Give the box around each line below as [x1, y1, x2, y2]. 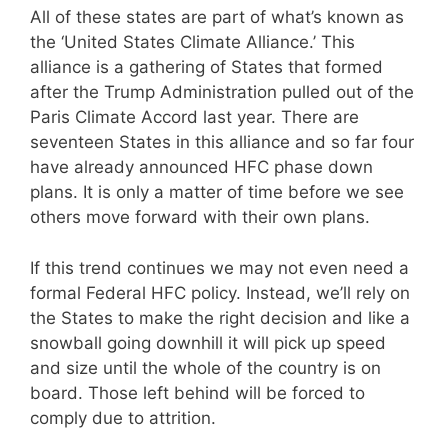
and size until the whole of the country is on [30, 357, 381, 378]
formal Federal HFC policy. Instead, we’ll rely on [30, 282, 410, 303]
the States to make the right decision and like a [30, 307, 410, 328]
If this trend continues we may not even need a [30, 257, 409, 278]
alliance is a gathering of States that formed [30, 57, 383, 77]
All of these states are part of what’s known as [30, 7, 404, 27]
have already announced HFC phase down [30, 157, 373, 177]
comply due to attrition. [30, 407, 216, 428]
